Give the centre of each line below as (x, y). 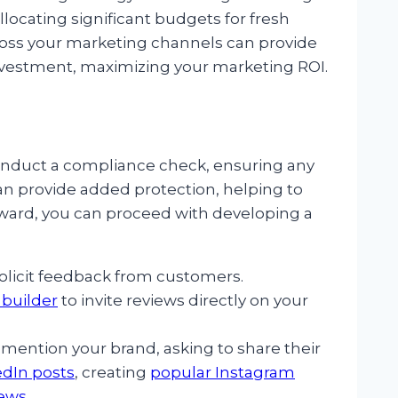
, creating (112, 373)
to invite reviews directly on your (183, 301)
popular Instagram (223, 373)
